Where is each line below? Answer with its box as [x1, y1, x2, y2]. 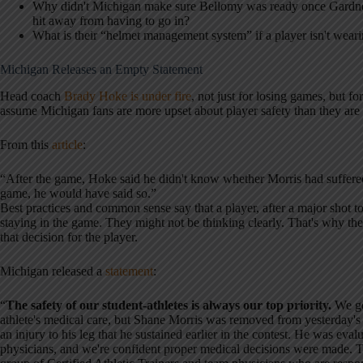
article [52, 137, 83, 152]
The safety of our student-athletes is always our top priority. [6, 297, 331, 312]
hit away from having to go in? [32, 13, 190, 28]
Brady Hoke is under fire [64, 88, 191, 103]
